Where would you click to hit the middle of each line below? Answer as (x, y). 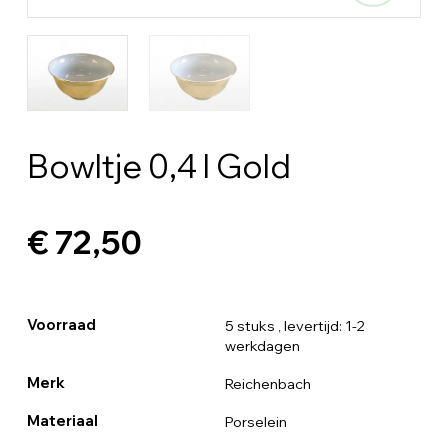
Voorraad (61, 324)
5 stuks (249, 325)
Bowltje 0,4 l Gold (158, 165)
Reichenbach (267, 383)
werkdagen (262, 345)
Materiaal (62, 420)
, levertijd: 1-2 (321, 325)
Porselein (255, 421)
